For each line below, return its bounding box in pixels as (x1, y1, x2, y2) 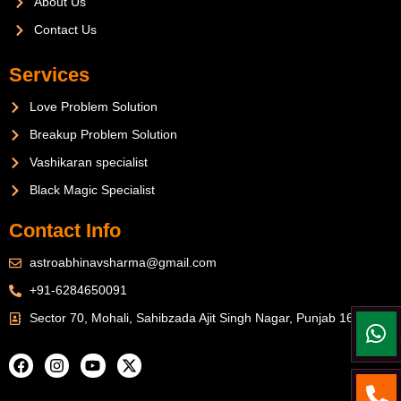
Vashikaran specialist (29, 155, 148, 170)
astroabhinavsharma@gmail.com (29, 255, 217, 270)
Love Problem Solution (29, 99, 158, 115)
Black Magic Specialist (29, 183, 155, 198)
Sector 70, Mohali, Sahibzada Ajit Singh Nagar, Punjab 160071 (29, 311, 382, 326)
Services (9, 64, 90, 87)
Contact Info (9, 219, 121, 243)
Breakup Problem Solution (29, 127, 177, 142)
